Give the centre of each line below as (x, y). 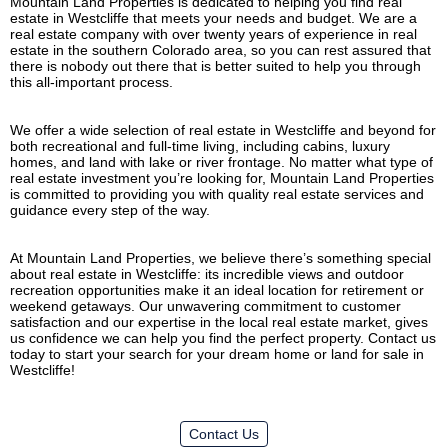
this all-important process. (93, 81)
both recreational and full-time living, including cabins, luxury (200, 145)
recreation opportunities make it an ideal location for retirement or (217, 289)
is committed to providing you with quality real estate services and (217, 193)
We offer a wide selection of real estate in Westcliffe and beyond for (223, 129)
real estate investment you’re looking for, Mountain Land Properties (222, 177)
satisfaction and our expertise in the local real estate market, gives (219, 321)
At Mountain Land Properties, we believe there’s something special (220, 257)
